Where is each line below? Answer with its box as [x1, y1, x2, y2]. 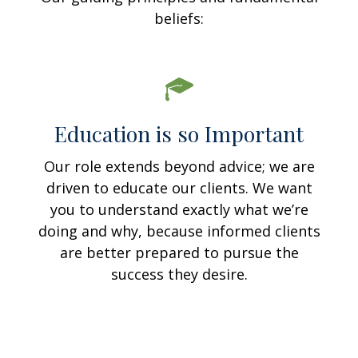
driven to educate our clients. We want [46, 178, 312, 197]
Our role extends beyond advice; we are [43, 157, 315, 176]
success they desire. [110, 265, 248, 284]
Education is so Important [54, 119, 304, 148]
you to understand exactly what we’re [50, 200, 308, 219]
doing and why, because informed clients [38, 221, 320, 241]
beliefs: [154, 9, 204, 28]
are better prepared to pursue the [59, 243, 299, 262]
